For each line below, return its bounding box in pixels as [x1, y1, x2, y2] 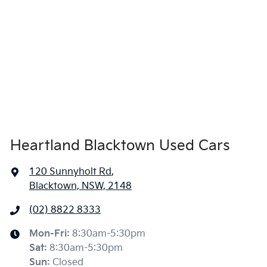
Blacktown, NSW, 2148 [29, 181, 132, 193]
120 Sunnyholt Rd [29, 166, 111, 178]
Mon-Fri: [29, 228, 72, 240]
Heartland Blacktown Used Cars [10, 137, 230, 155]
